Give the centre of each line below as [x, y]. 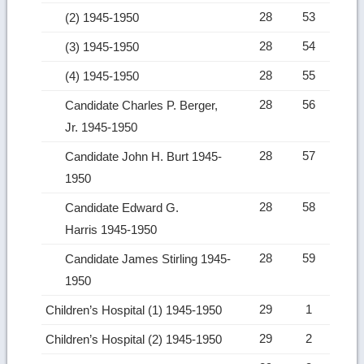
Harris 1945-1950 [113, 229]
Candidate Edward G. [122, 207]
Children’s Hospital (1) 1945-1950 [136, 310]
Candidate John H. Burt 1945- [144, 156]
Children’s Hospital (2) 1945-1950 [136, 339]
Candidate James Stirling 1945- [148, 258]
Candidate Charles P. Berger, [142, 105]
